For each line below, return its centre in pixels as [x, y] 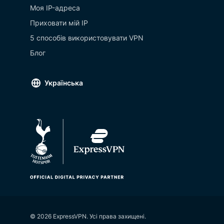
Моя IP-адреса [55, 8]
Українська [64, 83]
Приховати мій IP [59, 23]
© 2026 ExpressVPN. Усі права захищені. [88, 216]
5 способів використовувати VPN [87, 38]
